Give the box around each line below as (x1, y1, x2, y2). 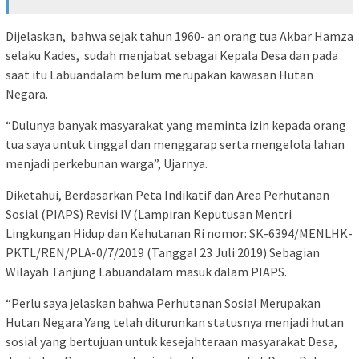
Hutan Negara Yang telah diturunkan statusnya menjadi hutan (6, 313, 344, 330)
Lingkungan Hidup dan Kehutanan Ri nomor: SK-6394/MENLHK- (6, 224, 353, 241)
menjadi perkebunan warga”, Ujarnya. (6, 155, 208, 171)
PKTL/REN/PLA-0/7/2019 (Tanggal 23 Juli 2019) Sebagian (6, 244, 320, 260)
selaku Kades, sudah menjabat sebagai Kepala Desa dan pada (6, 46, 338, 63)
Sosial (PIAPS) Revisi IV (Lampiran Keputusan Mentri (6, 205, 292, 222)
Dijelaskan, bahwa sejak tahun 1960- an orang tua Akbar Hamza (6, 27, 353, 44)
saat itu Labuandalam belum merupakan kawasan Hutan (6, 66, 313, 83)
